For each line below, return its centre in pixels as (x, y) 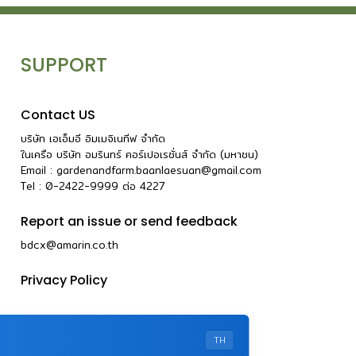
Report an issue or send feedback (129, 221)
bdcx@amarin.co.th (70, 244)
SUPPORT (64, 64)
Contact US (58, 114)
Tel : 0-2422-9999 (72, 186)
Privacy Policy (64, 280)
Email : (39, 170)
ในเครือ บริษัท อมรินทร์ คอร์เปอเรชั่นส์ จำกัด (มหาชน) (139, 154)
